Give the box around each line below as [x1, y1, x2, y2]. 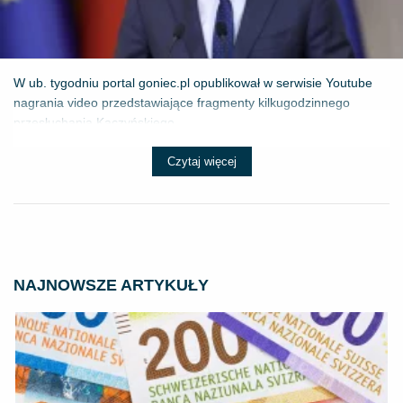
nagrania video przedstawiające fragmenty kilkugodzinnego [13, 94, 350, 110]
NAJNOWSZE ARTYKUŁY [13, 275, 209, 294]
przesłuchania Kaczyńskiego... [13, 114, 185, 130]
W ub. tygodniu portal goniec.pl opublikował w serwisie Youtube [13, 75, 372, 90]
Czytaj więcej [166, 154, 237, 168]
